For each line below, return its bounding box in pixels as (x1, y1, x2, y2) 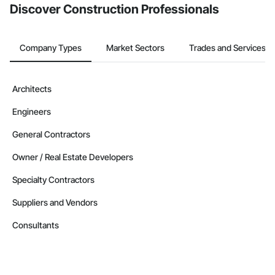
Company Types (20, 42, 82, 53)
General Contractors (12, 129, 90, 139)
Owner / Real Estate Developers (12, 152, 133, 162)
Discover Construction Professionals (10, 2, 219, 17)
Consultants (12, 220, 59, 230)
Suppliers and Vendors (12, 197, 98, 207)
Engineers (12, 106, 51, 117)
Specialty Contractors (12, 174, 95, 185)
